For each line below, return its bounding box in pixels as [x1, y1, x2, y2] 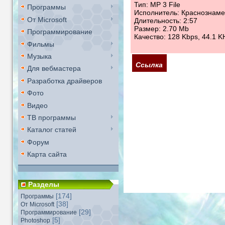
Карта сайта [27, 150, 67, 159]
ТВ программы [27, 113, 76, 122]
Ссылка [136, 61, 163, 69]
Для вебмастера [27, 64, 81, 73]
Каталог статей [27, 126, 76, 134]
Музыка [27, 52, 52, 60]
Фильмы [27, 40, 54, 48]
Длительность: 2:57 [134, 17, 198, 25]
